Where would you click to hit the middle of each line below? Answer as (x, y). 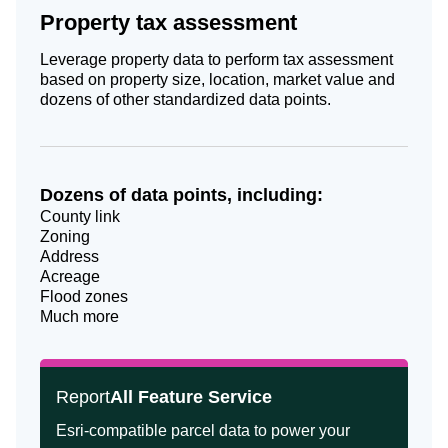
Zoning (65, 236)
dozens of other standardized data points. (185, 99)
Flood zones (84, 296)
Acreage (70, 276)
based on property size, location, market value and (217, 79)
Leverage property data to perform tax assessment (216, 59)
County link (80, 216)
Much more (79, 316)
